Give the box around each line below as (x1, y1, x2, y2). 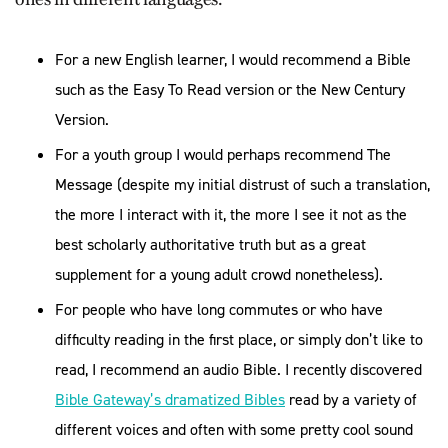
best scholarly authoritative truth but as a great (55, 234, 366, 255)
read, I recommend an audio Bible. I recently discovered (55, 359, 422, 380)
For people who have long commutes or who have (55, 299, 383, 320)
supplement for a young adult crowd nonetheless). (55, 264, 383, 285)
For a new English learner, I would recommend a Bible (55, 49, 411, 70)
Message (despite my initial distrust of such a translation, (55, 174, 430, 195)
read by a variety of (285, 389, 417, 410)
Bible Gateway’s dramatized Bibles (55, 389, 285, 410)
